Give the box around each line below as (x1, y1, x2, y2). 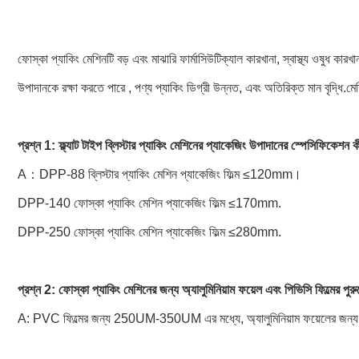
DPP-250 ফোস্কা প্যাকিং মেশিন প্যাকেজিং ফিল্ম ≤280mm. (18, 225, 281, 239)
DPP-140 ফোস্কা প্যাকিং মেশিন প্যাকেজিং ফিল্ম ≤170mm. (18, 196, 281, 210)
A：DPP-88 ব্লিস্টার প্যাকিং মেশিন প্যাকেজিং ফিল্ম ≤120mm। (18, 167, 301, 181)
